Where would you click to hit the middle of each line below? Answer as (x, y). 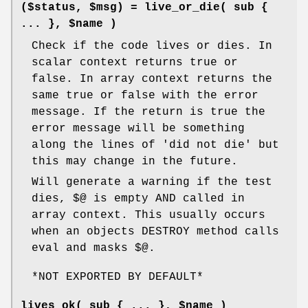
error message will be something (138, 129)
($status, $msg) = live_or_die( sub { (144, 8)
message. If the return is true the (148, 112)
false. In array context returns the (152, 79)
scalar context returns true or (135, 63)
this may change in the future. (135, 162)
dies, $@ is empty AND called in (138, 199)
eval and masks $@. (93, 249)
